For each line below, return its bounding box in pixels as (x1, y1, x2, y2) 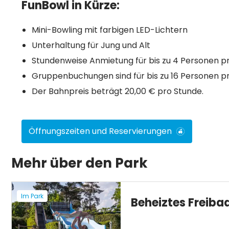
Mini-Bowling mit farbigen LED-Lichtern (32, 24, 188, 36)
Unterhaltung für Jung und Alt (32, 39, 150, 51)
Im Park (21, 192, 43, 200)
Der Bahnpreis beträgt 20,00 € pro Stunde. (32, 85, 203, 97)
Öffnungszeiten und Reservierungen (29, 125, 172, 137)
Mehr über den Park (11, 154, 148, 172)
